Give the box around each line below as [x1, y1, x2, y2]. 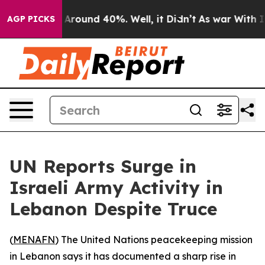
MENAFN [13, 234, 55, 245]
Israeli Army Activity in [9, 176, 223, 199]
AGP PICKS [7, 14, 55, 24]
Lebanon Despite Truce [9, 198, 217, 220]
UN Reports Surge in [9, 155, 196, 177]
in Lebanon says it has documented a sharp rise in [9, 250, 236, 262]
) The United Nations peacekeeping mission [55, 234, 253, 245]
